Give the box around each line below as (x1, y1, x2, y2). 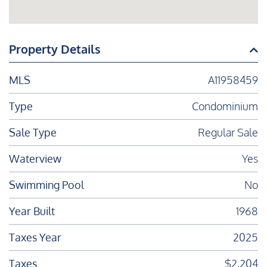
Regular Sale (198, 126, 258, 139)
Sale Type (9, 126, 57, 139)
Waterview (9, 152, 61, 166)
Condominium (192, 100, 258, 113)
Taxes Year (9, 231, 61, 244)
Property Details (9, 41, 101, 57)
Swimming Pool (9, 178, 84, 192)
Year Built (9, 204, 55, 218)
